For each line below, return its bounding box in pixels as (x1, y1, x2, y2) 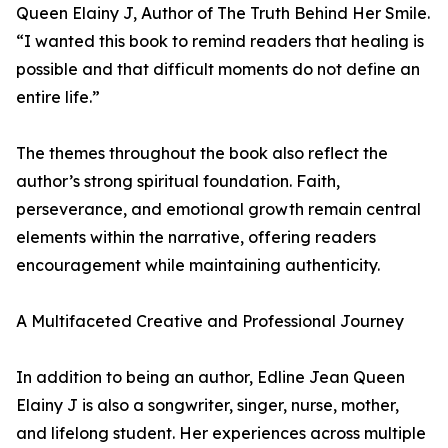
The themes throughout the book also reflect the (16, 143, 388, 163)
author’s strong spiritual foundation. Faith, (16, 171, 340, 191)
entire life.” (16, 87, 100, 107)
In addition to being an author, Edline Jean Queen (16, 367, 405, 387)
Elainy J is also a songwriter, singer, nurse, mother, (16, 395, 399, 415)
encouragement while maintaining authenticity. (16, 255, 380, 275)
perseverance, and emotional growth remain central (16, 199, 421, 219)
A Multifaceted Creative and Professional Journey (16, 311, 404, 331)
